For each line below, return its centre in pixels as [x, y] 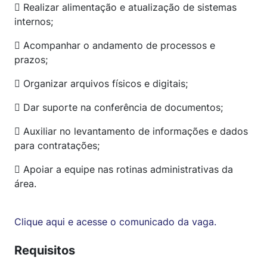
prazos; [32, 59]
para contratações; [58, 145]
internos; [34, 21]
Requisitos [45, 250]
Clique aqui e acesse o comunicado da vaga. [115, 221]
